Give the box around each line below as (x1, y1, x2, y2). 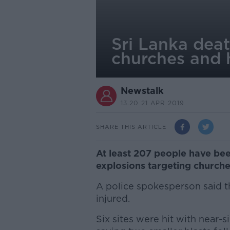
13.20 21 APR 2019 (120, 99, 184, 107)
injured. (95, 193, 130, 204)
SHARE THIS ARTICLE (95, 123, 166, 130)
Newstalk (120, 85, 164, 96)
